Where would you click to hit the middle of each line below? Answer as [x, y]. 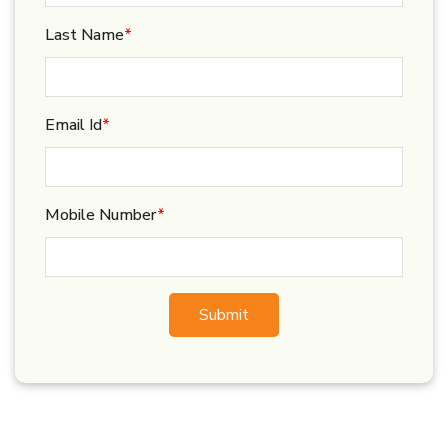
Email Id [73, 125]
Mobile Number [101, 215]
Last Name [84, 35]
